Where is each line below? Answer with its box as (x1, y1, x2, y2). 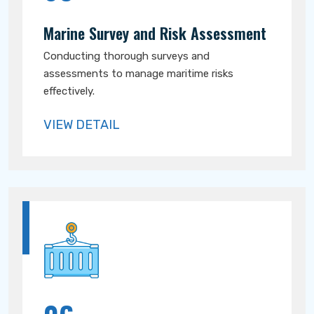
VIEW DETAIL (43, 117, 120, 132)
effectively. (43, 85, 95, 97)
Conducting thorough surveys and (43, 50, 210, 62)
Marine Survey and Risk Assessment (43, 22, 266, 44)
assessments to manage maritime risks (43, 67, 233, 80)
